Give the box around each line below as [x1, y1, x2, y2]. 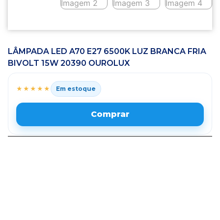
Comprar [90, 109, 130, 119]
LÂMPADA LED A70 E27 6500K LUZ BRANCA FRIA [8, 46, 206, 56]
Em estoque [56, 84, 96, 92]
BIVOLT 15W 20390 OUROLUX [8, 58, 130, 68]
